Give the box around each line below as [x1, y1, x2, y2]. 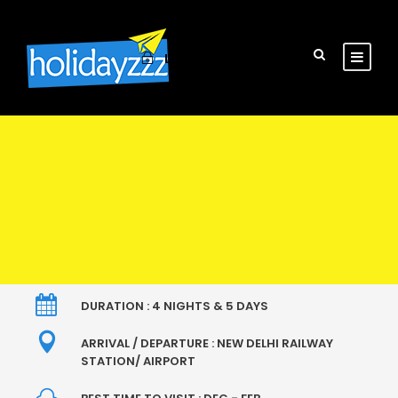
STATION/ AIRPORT [81, 353, 195, 370]
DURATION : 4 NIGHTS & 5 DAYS [81, 298, 268, 314]
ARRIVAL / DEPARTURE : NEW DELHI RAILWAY [81, 335, 333, 352]
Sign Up [243, 50, 291, 68]
